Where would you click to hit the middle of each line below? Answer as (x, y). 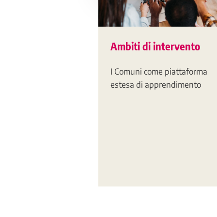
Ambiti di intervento (155, 46)
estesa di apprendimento (156, 85)
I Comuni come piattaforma (159, 71)
